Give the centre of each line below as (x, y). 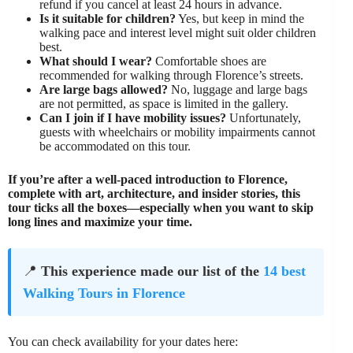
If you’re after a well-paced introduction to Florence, (148, 180)
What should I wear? (96, 61)
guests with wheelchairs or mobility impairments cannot (177, 132)
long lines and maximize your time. (100, 222)
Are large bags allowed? (104, 90)
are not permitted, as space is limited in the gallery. (164, 104)
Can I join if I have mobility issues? (133, 118)
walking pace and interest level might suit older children (178, 33)
